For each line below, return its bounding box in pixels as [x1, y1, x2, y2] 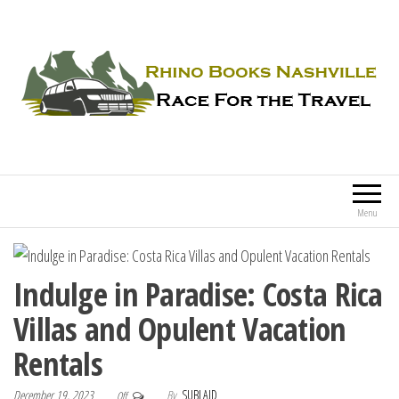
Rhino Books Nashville [13, 144, 224, 178]
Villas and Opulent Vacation [13, 307, 346, 352]
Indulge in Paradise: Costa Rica [13, 273, 383, 317]
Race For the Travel [199, 148, 284, 166]
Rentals [13, 342, 102, 387]
